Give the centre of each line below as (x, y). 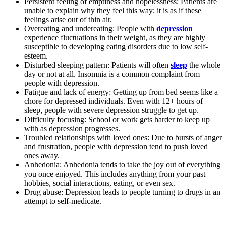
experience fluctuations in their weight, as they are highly (115, 37)
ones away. (42, 155)
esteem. (36, 55)
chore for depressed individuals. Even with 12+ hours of (114, 101)
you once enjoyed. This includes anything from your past (115, 174)
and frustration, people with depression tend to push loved (116, 146)
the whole (204, 65)
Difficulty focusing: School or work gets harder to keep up (117, 119)
